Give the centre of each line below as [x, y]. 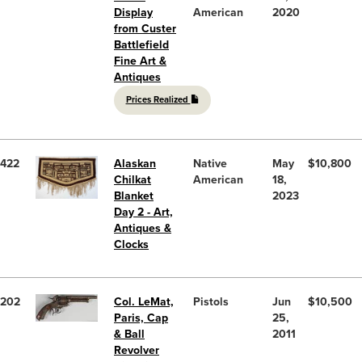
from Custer [145, 28]
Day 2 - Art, [143, 212]
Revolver [137, 350]
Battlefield [141, 44]
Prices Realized [158, 99]
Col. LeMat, [144, 301]
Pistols [211, 301]
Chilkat [133, 179]
